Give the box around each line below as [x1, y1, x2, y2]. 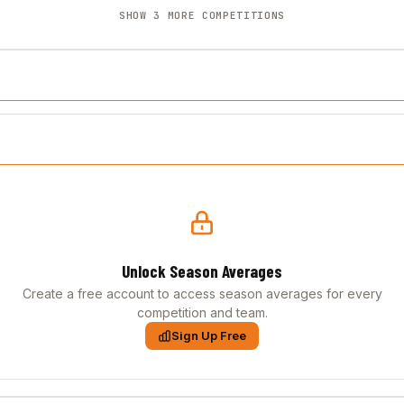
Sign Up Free [171, 328, 246, 343]
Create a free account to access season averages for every [22, 286, 382, 301]
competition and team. [136, 305, 268, 320]
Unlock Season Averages [122, 261, 282, 281]
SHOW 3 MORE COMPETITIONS [119, 9, 285, 22]
